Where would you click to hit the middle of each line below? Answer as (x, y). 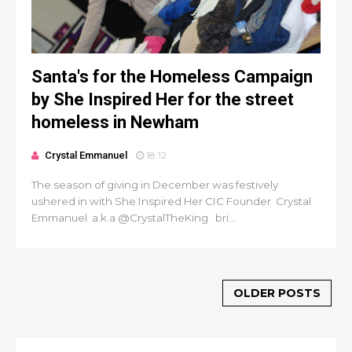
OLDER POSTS (277, 293)
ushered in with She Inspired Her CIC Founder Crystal (171, 201)
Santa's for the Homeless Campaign (172, 77)
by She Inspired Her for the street (163, 99)
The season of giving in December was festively (155, 185)
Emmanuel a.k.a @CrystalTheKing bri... (134, 218)
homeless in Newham (115, 122)
